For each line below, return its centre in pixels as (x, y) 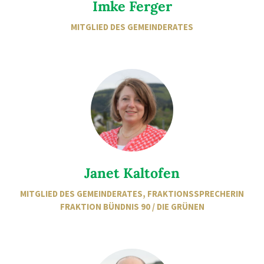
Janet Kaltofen (132, 173)
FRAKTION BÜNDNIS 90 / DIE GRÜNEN (132, 207)
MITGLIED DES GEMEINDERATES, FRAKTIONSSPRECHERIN (132, 194)
